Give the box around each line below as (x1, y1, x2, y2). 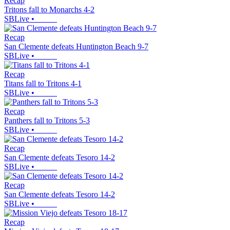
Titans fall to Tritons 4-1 (4, 79, 82, 88)
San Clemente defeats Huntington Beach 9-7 (4, 42, 148, 51)
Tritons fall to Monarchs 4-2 (4, 5, 94, 14)
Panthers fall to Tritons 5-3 (4, 116, 90, 125)
